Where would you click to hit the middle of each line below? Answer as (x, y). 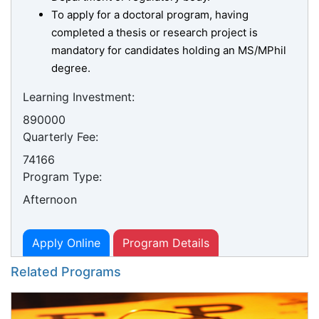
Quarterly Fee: (61, 137)
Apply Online (66, 243)
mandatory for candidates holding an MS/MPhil (169, 51)
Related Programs (66, 272)
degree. (71, 68)
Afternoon (50, 200)
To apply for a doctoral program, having (150, 15)
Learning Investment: (79, 97)
